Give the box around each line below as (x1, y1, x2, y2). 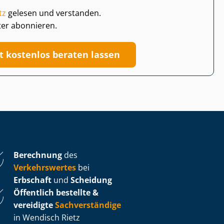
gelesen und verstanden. (6, 7, 101, 18)
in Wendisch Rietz (13, 211, 80, 223)
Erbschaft (13, 174, 51, 185)
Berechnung (13, 149, 62, 160)
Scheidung (70, 174, 112, 185)
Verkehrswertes (13, 161, 76, 173)
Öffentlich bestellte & (13, 186, 98, 198)
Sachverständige (55, 199, 121, 210)
